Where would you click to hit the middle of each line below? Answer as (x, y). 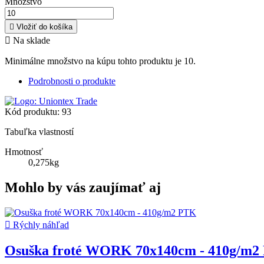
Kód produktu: (32, 112)
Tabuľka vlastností (39, 132)
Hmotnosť (24, 152)
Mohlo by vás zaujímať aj (83, 188)
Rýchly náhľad (40, 225)
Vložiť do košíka (44, 27)
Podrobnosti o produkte (72, 81)
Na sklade (30, 41)
